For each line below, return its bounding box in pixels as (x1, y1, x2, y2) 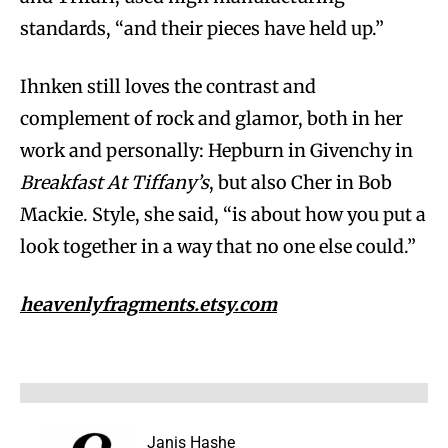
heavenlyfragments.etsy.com (20, 293, 277, 317)
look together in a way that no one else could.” (20, 235, 416, 259)
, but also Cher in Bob (209, 171, 392, 195)
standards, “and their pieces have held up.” (20, 17, 384, 41)
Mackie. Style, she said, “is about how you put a (20, 203, 426, 227)
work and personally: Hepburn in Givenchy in (20, 139, 413, 163)
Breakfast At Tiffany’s (20, 171, 209, 195)
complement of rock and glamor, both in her (20, 107, 403, 131)
